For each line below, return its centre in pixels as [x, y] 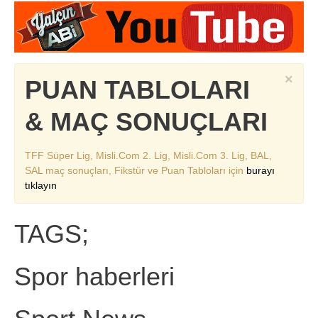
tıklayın [41, 185]
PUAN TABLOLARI [137, 89]
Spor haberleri [94, 276]
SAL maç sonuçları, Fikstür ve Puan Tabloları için [136, 170]
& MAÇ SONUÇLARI [146, 121]
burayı [261, 170]
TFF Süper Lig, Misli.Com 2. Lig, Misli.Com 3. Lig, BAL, [148, 155]
